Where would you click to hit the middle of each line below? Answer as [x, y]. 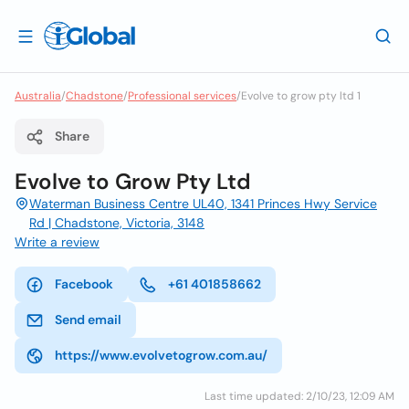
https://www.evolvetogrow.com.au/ [161, 355]
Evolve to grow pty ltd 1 [301, 96]
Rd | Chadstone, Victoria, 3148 [117, 223]
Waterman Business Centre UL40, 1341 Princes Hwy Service [203, 204]
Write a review [57, 242]
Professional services [182, 96]
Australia [38, 96]
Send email [88, 320]
